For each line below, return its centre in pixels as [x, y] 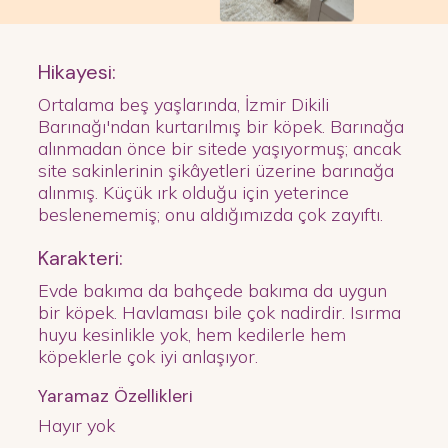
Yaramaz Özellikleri [116, 395]
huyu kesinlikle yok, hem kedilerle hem [192, 335]
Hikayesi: [77, 72]
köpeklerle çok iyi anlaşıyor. [148, 357]
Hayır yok [77, 425]
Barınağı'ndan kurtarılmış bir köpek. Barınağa [221, 127]
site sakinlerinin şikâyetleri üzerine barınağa [216, 171]
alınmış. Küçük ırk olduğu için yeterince [194, 193]
